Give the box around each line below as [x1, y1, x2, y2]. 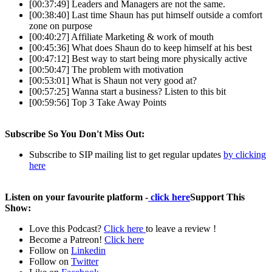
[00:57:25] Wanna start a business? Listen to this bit [29, 86, 226, 97]
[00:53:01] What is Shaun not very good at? [29, 75, 197, 86]
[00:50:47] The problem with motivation [29, 64, 183, 75]
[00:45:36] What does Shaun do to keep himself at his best [29, 42, 252, 53]
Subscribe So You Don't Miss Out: [5, 128, 144, 139]
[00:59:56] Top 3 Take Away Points [29, 97, 166, 107]
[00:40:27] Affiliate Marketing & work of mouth [29, 31, 214, 42]
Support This [190, 191, 245, 202]
